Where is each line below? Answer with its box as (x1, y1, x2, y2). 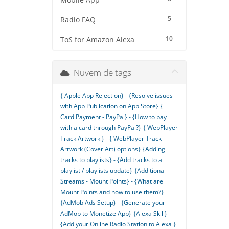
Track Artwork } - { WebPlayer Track (60, 134, 162, 143)
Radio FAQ (60, 15, 96, 25)
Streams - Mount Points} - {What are (60, 177, 163, 186)
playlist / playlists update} (60, 166, 132, 175)
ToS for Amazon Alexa (60, 35, 134, 44)
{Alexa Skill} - (133, 209, 171, 218)
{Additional (134, 166, 166, 175)
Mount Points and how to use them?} (60, 188, 164, 196)
